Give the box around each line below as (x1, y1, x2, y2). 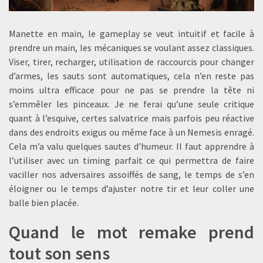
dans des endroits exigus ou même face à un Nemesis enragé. (9, 126, 254, 139)
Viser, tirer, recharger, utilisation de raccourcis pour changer (9, 56, 254, 68)
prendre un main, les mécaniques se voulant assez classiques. (9, 42, 254, 54)
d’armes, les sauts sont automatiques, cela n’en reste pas (9, 70, 254, 82)
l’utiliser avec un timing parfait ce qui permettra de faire (9, 154, 254, 167)
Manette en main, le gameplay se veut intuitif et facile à (9, 28, 254, 40)
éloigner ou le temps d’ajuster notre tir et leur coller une (9, 183, 254, 195)
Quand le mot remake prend (9, 221, 254, 244)
